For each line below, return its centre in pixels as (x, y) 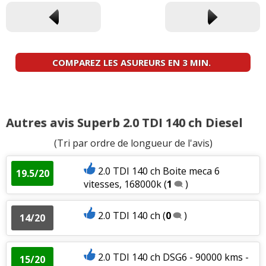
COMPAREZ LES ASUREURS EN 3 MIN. (132, 62)
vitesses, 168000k (122, 184)
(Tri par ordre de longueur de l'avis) (133, 143)
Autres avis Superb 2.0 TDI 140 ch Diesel (124, 122)
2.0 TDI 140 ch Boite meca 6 (159, 171)
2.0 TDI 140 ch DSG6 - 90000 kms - (173, 257)
